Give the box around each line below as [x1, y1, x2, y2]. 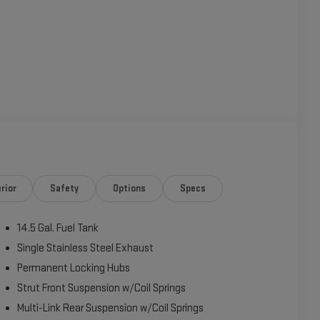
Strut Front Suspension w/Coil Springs [17, 281, 186, 295]
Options [113, 182, 146, 194]
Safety [50, 182, 79, 194]
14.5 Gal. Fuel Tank [17, 221, 99, 235]
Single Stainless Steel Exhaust [17, 241, 154, 255]
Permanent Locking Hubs [17, 261, 131, 275]
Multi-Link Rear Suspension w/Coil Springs [17, 301, 204, 315]
